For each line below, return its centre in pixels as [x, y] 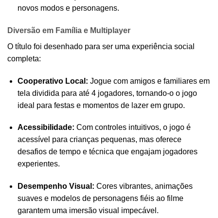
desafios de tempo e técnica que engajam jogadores [107, 152]
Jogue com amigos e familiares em [149, 81]
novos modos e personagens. [68, 8]
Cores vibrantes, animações [143, 186]
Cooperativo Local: [53, 81]
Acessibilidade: [46, 127]
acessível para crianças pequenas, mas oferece [99, 140]
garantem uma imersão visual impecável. [88, 211]
